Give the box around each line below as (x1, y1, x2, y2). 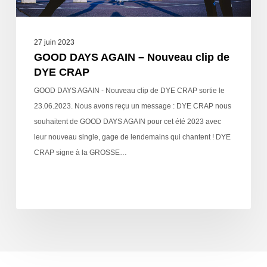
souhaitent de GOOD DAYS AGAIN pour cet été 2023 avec (33, 117, 221, 126)
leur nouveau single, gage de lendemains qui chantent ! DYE (33, 132, 231, 141)
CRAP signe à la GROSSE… (33, 148, 127, 157)
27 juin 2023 (33, 38, 74, 46)
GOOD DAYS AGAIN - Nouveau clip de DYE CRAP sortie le (33, 86, 225, 95)
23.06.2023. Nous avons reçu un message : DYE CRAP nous (33, 101, 231, 110)
